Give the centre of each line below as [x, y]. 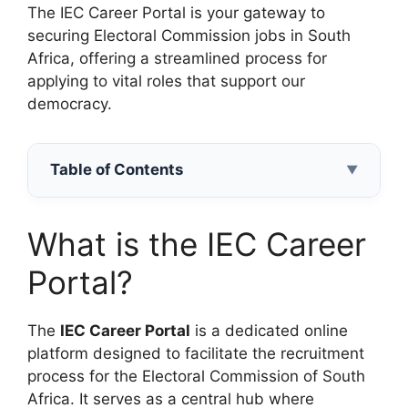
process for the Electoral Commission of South [196, 377]
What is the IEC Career [197, 245]
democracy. [70, 104]
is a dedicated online [269, 331]
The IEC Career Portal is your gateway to [176, 13]
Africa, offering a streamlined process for [177, 59]
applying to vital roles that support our [166, 82]
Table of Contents [117, 170]
